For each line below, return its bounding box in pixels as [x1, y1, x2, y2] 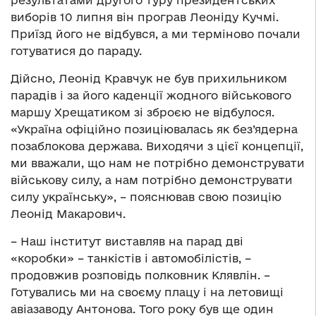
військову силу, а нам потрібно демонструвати [11, 173, 293, 186]
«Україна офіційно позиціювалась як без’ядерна [11, 122, 298, 135]
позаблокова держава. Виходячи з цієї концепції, [11, 139, 303, 152]
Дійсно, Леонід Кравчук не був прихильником [11, 71, 291, 85]
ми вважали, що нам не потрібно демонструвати [11, 156, 305, 169]
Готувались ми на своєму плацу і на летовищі [11, 285, 284, 298]
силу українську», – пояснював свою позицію [11, 190, 281, 203]
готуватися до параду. [11, 44, 142, 57]
